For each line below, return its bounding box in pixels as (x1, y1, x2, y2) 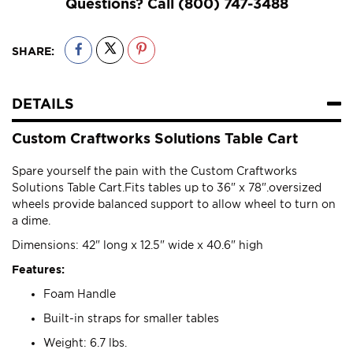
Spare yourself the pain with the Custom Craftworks (12, 165, 297, 177)
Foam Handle (43, 288, 116, 300)
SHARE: (12, 45, 54, 58)
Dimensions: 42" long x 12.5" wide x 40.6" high (12, 239, 263, 251)
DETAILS (12, 95, 74, 112)
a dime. (12, 214, 50, 227)
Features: (12, 263, 65, 276)
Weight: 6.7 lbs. (43, 336, 127, 349)
